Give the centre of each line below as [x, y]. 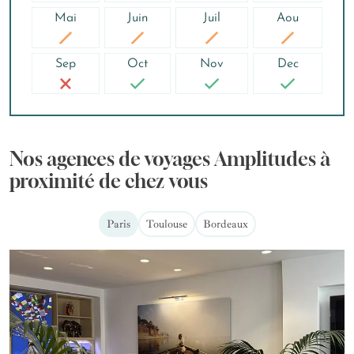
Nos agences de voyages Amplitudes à [170, 159]
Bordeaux [225, 224]
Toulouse [166, 224]
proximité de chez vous [109, 181]
